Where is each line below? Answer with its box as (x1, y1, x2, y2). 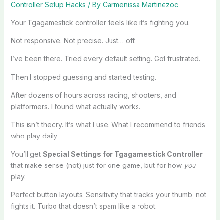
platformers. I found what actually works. (10, 102, 140, 110)
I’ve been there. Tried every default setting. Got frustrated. (10, 54, 200, 63)
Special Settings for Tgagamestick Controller (42, 149, 203, 158)
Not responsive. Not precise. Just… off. (10, 36, 136, 45)
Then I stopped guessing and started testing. (10, 72, 156, 81)
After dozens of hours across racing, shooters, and (10, 90, 176, 99)
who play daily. (10, 131, 58, 140)
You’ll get (10, 149, 43, 158)
